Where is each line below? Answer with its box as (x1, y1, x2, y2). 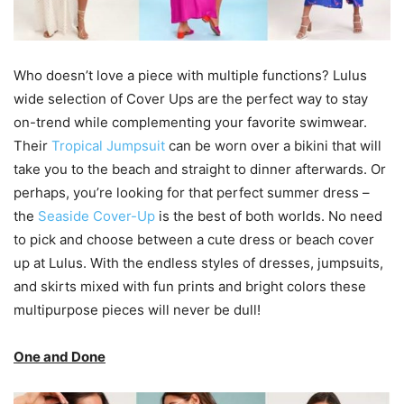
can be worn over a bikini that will (165, 136, 381, 154)
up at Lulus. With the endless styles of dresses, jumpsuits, (14, 253, 383, 271)
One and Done (14, 347, 106, 365)
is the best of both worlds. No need (155, 207, 382, 225)
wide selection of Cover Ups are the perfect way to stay (14, 89, 368, 107)
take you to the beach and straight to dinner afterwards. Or (14, 160, 386, 178)
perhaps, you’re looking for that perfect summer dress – (14, 183, 370, 201)
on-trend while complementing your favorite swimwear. (14, 113, 367, 131)
